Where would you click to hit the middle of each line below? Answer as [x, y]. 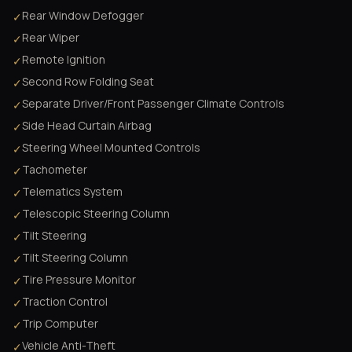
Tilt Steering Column [75, 257]
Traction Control [65, 301]
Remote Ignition [64, 59]
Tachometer [55, 169]
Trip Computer [60, 323]
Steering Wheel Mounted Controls [111, 147]
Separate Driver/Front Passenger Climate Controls [153, 103]
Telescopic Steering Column [96, 213]
